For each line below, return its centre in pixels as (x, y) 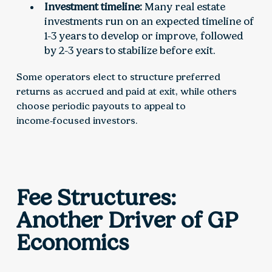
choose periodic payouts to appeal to (101, 106)
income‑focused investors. (77, 121)
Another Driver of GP (127, 220)
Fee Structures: (96, 198)
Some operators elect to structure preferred (118, 77)
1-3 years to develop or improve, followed (144, 36)
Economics (72, 243)
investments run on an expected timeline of (149, 22)
